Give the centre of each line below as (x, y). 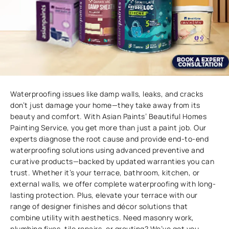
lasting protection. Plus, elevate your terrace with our (104, 195)
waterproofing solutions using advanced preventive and (107, 150)
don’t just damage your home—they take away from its (105, 105)
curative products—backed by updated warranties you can (112, 161)
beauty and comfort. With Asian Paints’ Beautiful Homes (109, 116)
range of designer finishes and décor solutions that (99, 206)
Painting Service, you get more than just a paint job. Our (108, 127)
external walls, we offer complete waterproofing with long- (113, 184)
